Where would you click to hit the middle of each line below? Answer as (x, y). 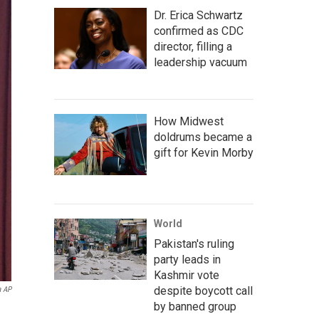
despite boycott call (203, 291)
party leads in (187, 260)
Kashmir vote (187, 275)
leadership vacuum (200, 62)
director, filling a (193, 47)
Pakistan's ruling (194, 244)
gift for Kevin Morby (204, 153)
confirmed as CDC (199, 31)
